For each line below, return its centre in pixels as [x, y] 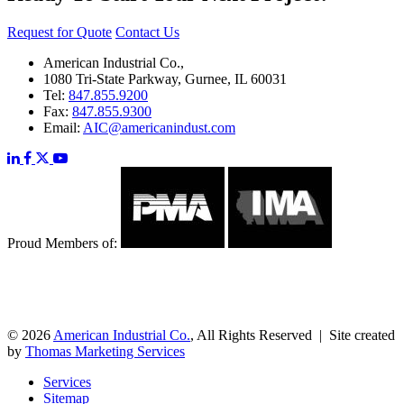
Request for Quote [60, 32]
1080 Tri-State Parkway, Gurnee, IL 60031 [165, 78]
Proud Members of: [62, 243]
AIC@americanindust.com [159, 127]
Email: [63, 127]
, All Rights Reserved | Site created [293, 335]
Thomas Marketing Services [105, 351]
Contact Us [147, 32]
